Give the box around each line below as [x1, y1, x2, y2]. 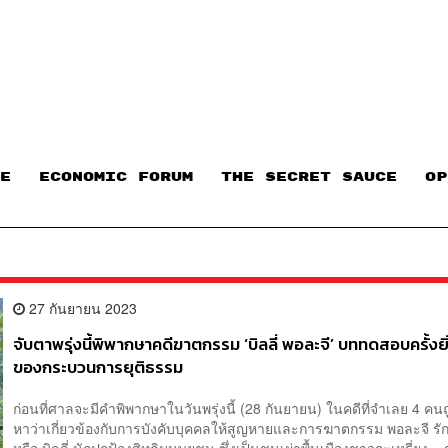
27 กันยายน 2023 [25, 297, 138, 318]
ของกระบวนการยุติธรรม [13, 354, 184, 380]
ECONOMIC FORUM [39, 170, 193, 185]
